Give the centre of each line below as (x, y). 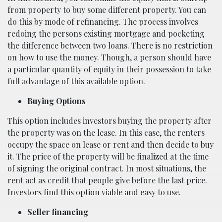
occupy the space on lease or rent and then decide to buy (111, 144)
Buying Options (56, 101)
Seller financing (58, 212)
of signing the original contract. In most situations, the (107, 168)
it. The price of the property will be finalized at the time (108, 156)
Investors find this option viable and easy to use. (94, 192)
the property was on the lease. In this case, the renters (106, 133)
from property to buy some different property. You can (107, 10)
